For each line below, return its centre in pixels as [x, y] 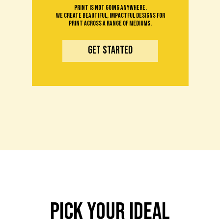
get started [110, 50]
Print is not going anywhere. [110, 8]
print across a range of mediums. [110, 23]
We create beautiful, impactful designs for [110, 15]
